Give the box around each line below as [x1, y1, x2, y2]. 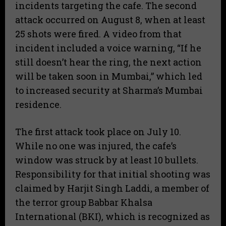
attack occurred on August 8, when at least [15, 13, 205, 26]
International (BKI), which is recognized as [15, 210, 210, 222]
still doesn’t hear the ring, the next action [15, 55, 202, 68]
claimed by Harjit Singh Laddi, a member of [15, 182, 209, 194]
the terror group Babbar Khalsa [15, 196, 152, 208]
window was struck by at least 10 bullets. [15, 153, 198, 166]
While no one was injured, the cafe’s [15, 139, 177, 152]
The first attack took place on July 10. [15, 125, 181, 138]
